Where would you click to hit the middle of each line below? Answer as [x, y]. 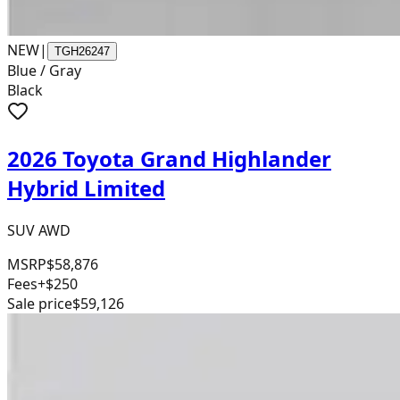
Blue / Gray [44, 70]
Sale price [40, 303]
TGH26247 [82, 51]
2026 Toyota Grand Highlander [169, 158]
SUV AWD [39, 230]
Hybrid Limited [86, 187]
